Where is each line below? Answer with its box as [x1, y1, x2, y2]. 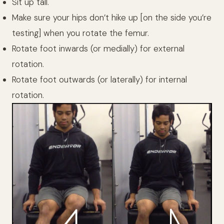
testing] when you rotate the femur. [12, 27, 149, 39]
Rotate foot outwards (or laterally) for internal [12, 74, 187, 85]
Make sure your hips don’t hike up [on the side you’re [12, 12, 211, 23]
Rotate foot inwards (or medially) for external [12, 43, 184, 54]
